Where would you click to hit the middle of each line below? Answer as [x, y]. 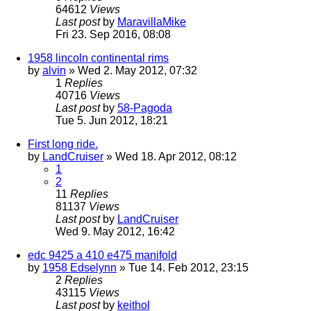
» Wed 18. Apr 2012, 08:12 [170, 156]
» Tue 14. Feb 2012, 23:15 [183, 267]
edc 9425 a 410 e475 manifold [102, 255]
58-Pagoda [145, 108]
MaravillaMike [152, 22]
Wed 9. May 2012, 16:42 [115, 231]
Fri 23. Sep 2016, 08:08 [113, 34]
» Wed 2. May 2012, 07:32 [132, 70]
